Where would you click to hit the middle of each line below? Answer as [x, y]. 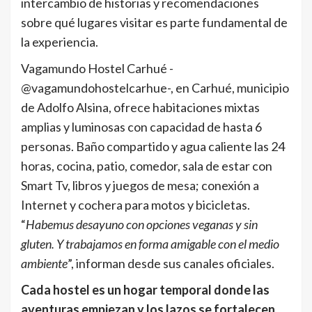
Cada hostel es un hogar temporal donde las [145, 289]
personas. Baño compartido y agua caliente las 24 [153, 146]
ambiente [44, 263]
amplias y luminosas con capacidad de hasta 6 [141, 126]
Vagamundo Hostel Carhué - [97, 68]
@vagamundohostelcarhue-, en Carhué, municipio [155, 87]
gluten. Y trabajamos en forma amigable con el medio [150, 243]
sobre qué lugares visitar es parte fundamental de [154, 22]
